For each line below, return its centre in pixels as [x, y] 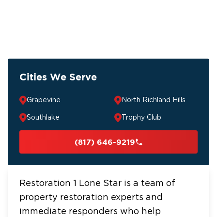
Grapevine [44, 100]
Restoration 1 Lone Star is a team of [97, 184]
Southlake [43, 118]
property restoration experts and [91, 198]
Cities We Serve [58, 77]
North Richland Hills [154, 100]
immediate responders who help [90, 212]
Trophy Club [141, 118]
